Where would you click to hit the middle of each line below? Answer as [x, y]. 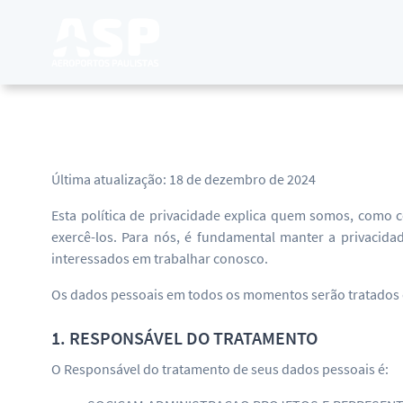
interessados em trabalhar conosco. [160, 259]
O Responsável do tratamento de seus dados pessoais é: [220, 369]
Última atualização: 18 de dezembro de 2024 [184, 179]
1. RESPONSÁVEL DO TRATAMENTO [184, 338]
